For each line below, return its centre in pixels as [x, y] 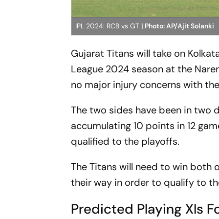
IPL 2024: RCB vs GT [109, 26]
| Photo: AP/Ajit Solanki [178, 26]
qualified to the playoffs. [127, 142]
